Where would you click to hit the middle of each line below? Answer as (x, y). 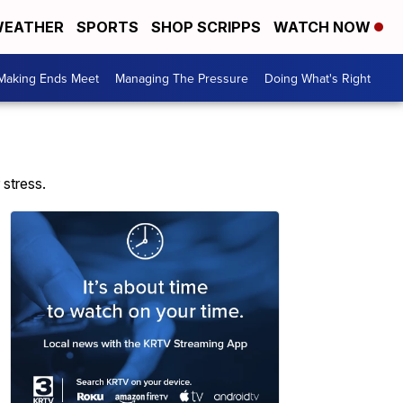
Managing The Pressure (182, 78)
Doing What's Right (318, 78)
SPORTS (107, 27)
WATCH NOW (324, 27)
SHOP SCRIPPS (206, 27)
